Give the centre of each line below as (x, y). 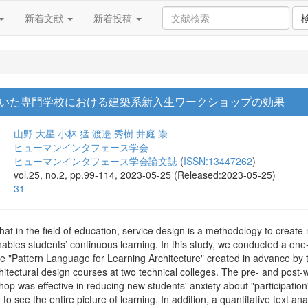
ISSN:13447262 (218, 161)
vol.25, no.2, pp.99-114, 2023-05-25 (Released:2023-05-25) (145, 175)
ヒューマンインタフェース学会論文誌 (96, 161)
